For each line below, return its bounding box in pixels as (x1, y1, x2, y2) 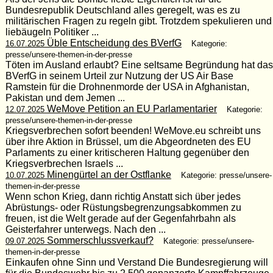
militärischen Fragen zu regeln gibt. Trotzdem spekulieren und (5, 15, 272, 26)
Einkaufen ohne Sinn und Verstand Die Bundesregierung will (5, 257, 268, 268)
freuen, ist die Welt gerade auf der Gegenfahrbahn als (5, 213, 236, 224)
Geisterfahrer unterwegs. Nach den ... (5, 224, 166, 235)
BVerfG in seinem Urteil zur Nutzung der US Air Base (5, 70, 233, 81)
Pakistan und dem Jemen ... (5, 92, 125, 103)
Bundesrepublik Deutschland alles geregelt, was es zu (5, 4, 240, 15)
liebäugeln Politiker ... (5, 26, 99, 37)
